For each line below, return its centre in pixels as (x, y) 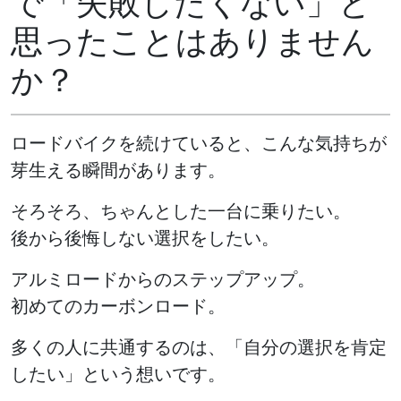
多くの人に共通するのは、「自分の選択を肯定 (199, 348)
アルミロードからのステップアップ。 (163, 280)
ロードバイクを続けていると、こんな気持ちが (199, 144)
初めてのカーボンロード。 (118, 307)
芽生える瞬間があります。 (118, 171)
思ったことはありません (192, 42)
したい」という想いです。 (118, 375)
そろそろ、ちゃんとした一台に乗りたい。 (181, 212)
